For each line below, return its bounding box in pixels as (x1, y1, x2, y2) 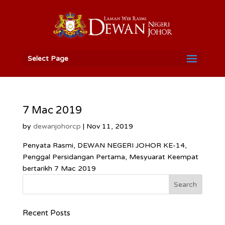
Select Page (27, 54, 68, 63)
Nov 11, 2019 (86, 122, 133, 131)
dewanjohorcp (33, 122, 81, 131)
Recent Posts (22, 208, 70, 217)
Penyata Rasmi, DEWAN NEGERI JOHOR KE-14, (22, 141, 187, 150)
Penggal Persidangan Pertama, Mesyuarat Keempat (22, 153, 198, 161)
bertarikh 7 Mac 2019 (22, 164, 96, 173)
